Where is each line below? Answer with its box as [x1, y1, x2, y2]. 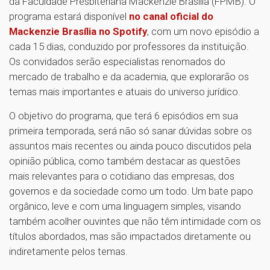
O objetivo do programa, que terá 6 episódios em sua [9, 110, 238, 122]
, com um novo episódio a [147, 25, 259, 38]
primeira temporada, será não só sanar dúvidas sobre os [9, 125, 252, 137]
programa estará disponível [9, 10, 129, 23]
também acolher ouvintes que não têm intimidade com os [9, 215, 261, 228]
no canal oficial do [129, 10, 213, 23]
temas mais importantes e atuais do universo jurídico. [9, 86, 243, 98]
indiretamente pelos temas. [9, 245, 128, 258]
